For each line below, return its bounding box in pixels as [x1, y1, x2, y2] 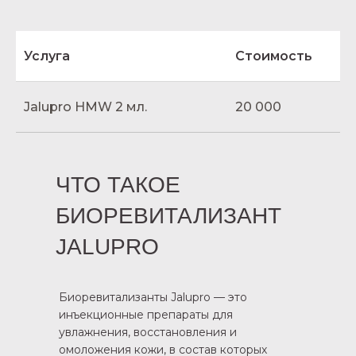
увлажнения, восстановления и [59, 325, 237, 339]
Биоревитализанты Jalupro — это [59, 290, 247, 304]
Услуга [24, 48, 70, 64]
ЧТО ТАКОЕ [56, 172, 180, 197]
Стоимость [235, 48, 312, 64]
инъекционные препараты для [59, 308, 233, 322]
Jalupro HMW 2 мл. [24, 99, 147, 114]
